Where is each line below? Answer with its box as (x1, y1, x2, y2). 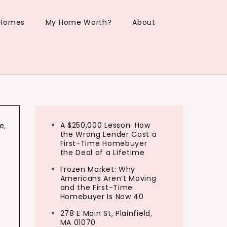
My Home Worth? (45, 17, 112, 27)
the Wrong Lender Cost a (60, 129, 157, 139)
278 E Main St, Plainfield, (60, 208, 153, 218)
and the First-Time (60, 182, 133, 193)
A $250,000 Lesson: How (60, 120, 150, 130)
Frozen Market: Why (60, 164, 136, 174)
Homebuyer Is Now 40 (60, 192, 144, 202)
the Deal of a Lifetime (60, 147, 145, 158)
